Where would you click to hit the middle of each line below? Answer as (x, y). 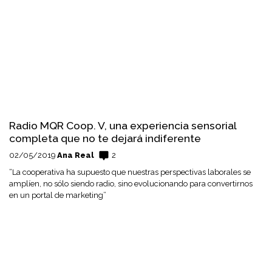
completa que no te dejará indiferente (105, 138)
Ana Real (76, 155)
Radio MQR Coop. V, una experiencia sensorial (123, 125)
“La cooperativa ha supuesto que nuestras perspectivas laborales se (130, 172)
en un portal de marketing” (58, 195)
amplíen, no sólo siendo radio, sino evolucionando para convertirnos (131, 183)
